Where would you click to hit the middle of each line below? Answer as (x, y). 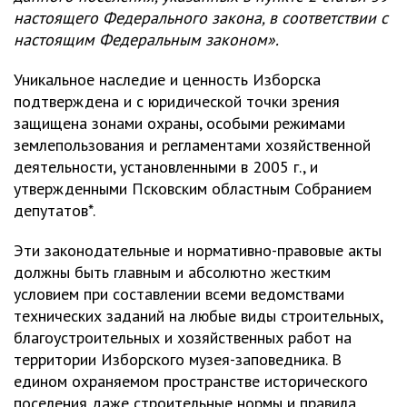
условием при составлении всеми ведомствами (179, 293)
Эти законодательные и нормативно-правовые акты (198, 250)
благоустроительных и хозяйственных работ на (183, 337)
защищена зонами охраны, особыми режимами (179, 123)
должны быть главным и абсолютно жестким (172, 272)
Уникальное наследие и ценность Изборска (167, 79)
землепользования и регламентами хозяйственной (192, 144)
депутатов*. (55, 210)
